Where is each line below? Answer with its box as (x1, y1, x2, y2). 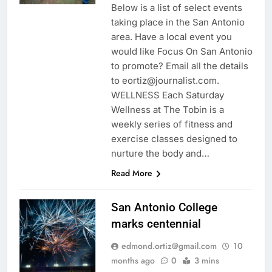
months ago (110, 254, 155, 267)
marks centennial (110, 217, 201, 231)
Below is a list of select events (110, 2, 242, 14)
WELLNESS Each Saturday (110, 89, 224, 101)
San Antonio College (110, 200, 217, 215)
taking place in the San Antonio (110, 16, 245, 29)
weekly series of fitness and (110, 118, 233, 131)
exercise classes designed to (110, 133, 237, 145)
